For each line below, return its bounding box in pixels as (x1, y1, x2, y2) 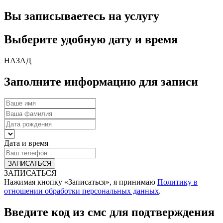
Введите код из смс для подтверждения (4, 206, 215, 219)
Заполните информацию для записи (4, 75, 198, 88)
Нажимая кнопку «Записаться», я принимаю (4, 178, 157, 187)
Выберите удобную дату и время (4, 32, 178, 46)
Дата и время (4, 139, 48, 148)
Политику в (157, 178, 198, 187)
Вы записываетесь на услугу (4, 9, 159, 22)
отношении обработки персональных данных (4, 187, 159, 196)
